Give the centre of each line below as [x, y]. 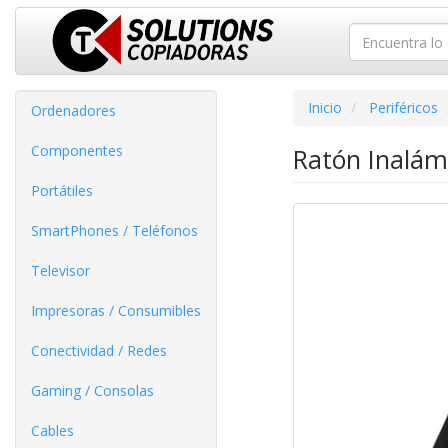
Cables [52, 430]
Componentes [77, 150]
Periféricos [403, 107]
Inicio [324, 107]
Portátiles [62, 190]
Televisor [60, 270]
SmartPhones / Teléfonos [114, 230]
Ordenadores [73, 110]
